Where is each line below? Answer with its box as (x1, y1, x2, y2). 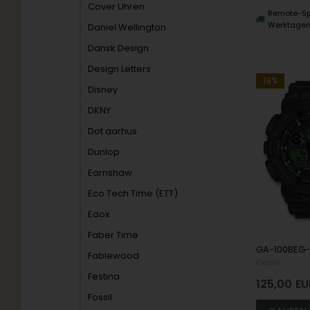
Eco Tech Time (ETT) (88, 187, 179, 200)
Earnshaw (88, 166, 133, 179)
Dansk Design (88, 42, 149, 55)
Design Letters (88, 62, 152, 75)
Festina (88, 270, 120, 283)
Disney (88, 83, 118, 96)
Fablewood (88, 249, 140, 262)
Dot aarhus (88, 125, 138, 138)
